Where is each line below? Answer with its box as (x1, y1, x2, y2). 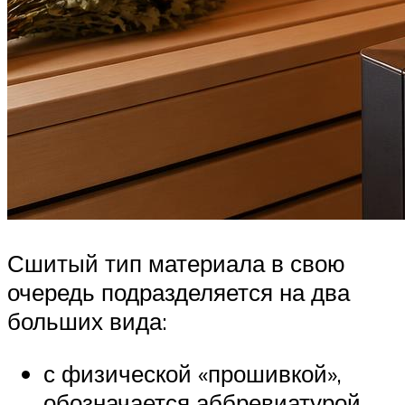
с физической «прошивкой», (43, 358, 342, 388)
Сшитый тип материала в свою (7, 248, 345, 278)
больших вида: (7, 306, 167, 335)
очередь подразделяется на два (7, 277, 350, 306)
